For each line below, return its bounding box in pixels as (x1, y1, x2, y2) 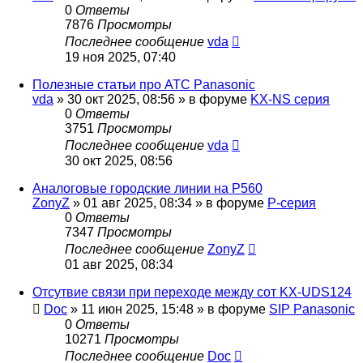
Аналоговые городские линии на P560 (32, 181, 263, 196)
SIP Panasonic (269, 302, 355, 317)
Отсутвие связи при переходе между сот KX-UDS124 (32, 285, 352, 300)
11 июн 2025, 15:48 (81, 302, 194, 317)
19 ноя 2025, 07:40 (65, 50, 176, 65)
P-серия (267, 196, 316, 211)
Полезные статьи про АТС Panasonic (32, 78, 255, 92)
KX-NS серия (250, 92, 330, 107)
